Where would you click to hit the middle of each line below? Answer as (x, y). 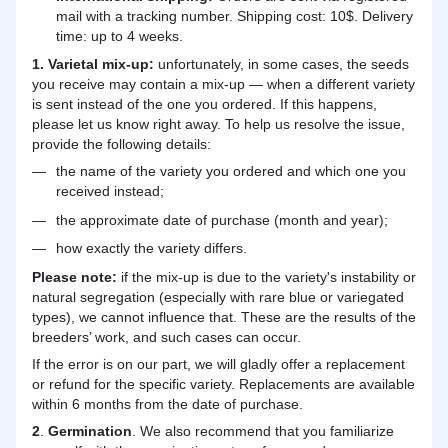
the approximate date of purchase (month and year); (222, 219)
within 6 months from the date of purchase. (167, 403)
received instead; (110, 191)
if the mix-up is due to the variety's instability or (268, 276)
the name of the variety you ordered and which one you (231, 171)
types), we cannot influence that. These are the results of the (224, 316)
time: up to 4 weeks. (119, 36)
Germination (90, 430)
